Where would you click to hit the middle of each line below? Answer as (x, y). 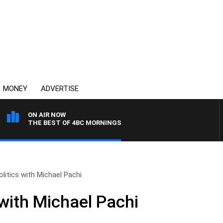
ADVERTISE (60, 89)
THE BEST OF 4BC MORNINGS (75, 123)
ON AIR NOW (47, 115)
